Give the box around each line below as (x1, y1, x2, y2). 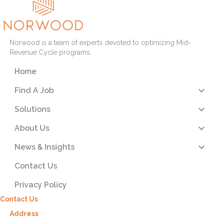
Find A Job (15, 86, 54, 95)
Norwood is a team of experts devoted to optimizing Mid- (10, 39, 191, 47)
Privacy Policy (15, 180, 67, 190)
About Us (15, 124, 49, 133)
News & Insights (15, 142, 75, 152)
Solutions (15, 105, 50, 114)
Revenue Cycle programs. (10, 48, 92, 57)
